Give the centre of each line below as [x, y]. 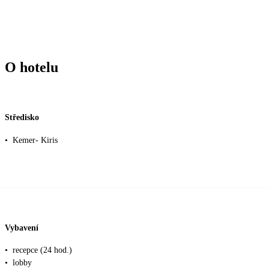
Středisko [22, 118]
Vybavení [22, 228]
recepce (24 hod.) [42, 250]
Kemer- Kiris [35, 141]
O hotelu [32, 67]
